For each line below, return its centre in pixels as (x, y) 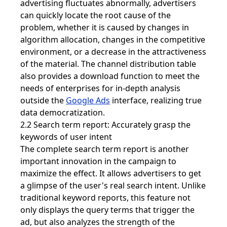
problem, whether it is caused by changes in (105, 27)
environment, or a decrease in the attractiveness (113, 51)
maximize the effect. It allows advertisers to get (111, 173)
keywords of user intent (66, 137)
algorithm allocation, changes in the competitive (113, 39)
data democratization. (63, 112)
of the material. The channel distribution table (108, 64)
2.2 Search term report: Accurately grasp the (105, 124)
